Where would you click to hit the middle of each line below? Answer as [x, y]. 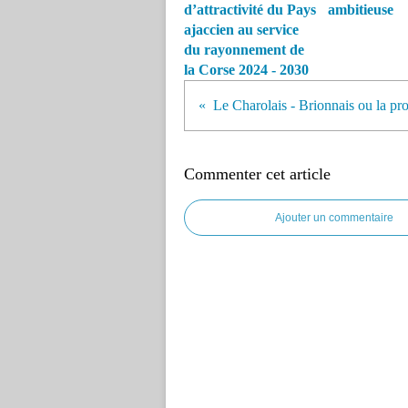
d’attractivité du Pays [250, 10]
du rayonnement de [244, 50]
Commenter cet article [257, 174]
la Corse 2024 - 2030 [246, 70]
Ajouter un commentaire [334, 218]
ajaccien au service [241, 30]
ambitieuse [360, 10]
